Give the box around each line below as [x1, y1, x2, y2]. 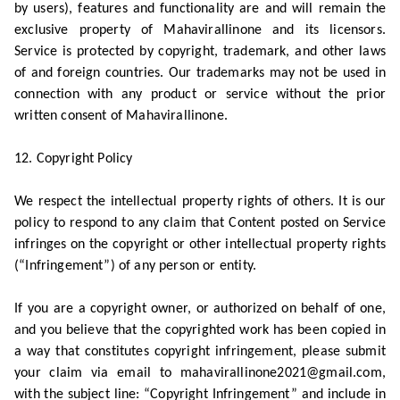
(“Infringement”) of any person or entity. [14, 259, 257, 273]
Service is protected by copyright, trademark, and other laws [14, 45, 386, 59]
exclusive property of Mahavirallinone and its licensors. [14, 23, 386, 37]
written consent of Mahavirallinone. [14, 109, 228, 123]
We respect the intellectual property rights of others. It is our [14, 195, 386, 209]
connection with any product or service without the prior [14, 87, 386, 102]
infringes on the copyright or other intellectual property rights [14, 237, 386, 252]
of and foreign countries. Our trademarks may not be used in [14, 66, 386, 80]
